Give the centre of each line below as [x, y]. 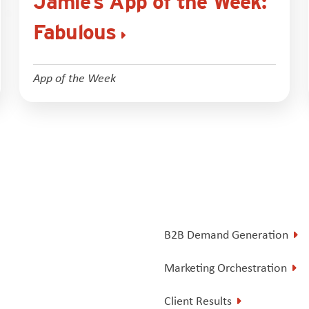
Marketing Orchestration [225, 267]
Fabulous [74, 31]
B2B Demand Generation [226, 234]
